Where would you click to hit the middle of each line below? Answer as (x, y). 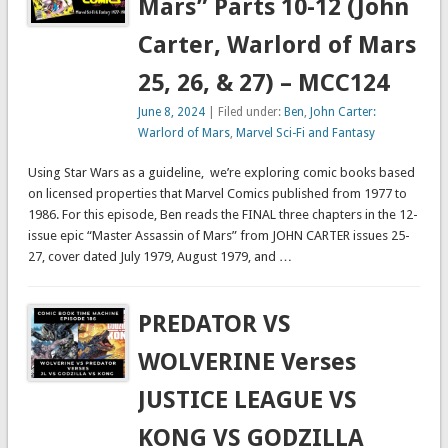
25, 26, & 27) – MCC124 (264, 83)
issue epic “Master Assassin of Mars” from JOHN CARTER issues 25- (218, 236)
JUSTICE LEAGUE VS (248, 400)
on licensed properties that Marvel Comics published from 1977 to (217, 194)
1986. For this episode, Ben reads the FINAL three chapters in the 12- (222, 215)
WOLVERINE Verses (247, 362)
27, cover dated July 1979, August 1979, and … (159, 257)
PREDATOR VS (215, 324)
